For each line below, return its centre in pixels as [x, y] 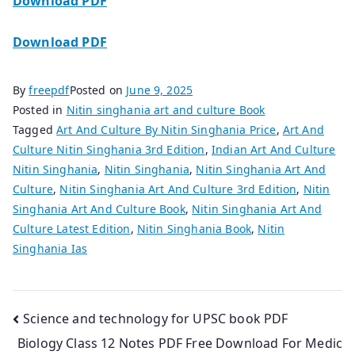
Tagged [35, 129]
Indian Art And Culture [273, 149]
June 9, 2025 [160, 90]
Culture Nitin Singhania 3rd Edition [109, 149]
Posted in [40, 109]
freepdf [49, 90]
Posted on [98, 90]
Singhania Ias [50, 248]
